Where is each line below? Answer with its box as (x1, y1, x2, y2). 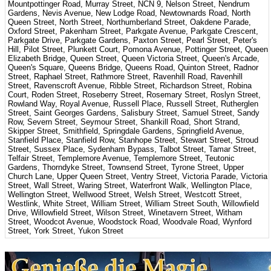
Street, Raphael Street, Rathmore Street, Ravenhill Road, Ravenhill (8, 72, 243, 81)
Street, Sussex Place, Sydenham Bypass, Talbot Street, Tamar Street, (8, 145, 257, 154)
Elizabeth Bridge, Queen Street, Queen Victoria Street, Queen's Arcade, (8, 54, 260, 63)
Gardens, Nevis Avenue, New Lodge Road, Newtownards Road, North (8, 8, 251, 18)
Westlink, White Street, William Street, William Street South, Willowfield (8, 199, 260, 208)
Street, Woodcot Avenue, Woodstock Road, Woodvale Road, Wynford (8, 217, 252, 226)
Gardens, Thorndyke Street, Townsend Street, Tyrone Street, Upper (8, 163, 244, 172)
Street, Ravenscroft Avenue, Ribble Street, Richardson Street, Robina (8, 81, 252, 90)
